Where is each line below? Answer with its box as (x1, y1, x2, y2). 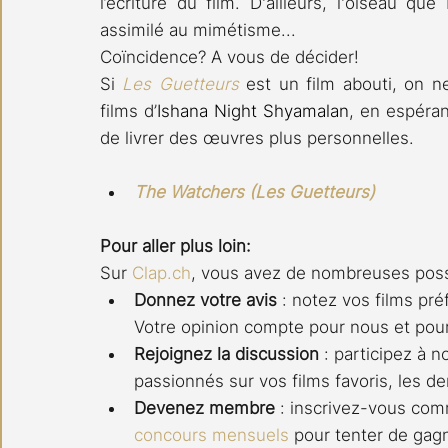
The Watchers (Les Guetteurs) (134, 181, 375, 202)
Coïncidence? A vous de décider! (100, 46, 359, 67)
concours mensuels (134, 424, 289, 445)
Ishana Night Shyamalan (157, 100, 350, 121)
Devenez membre (134, 397, 275, 418)
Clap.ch (132, 262, 191, 283)
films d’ (100, 100, 158, 121)
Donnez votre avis (134, 289, 277, 310)
